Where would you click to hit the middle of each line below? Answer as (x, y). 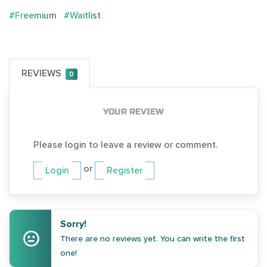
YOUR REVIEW (133, 112)
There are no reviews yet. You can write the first (153, 239)
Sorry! (74, 224)
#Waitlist (82, 16)
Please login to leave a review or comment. (125, 145)
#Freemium (33, 16)
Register (125, 171)
